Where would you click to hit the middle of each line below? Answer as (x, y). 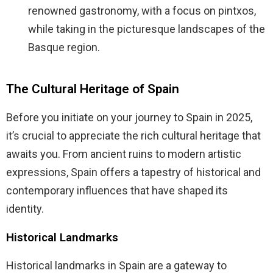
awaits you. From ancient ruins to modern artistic (124, 154)
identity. (25, 209)
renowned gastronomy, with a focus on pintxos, (142, 11)
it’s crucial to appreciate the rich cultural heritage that (133, 136)
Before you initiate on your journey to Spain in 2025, (129, 118)
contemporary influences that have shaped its (117, 191)
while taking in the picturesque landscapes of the (147, 29)
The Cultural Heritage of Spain (93, 89)
